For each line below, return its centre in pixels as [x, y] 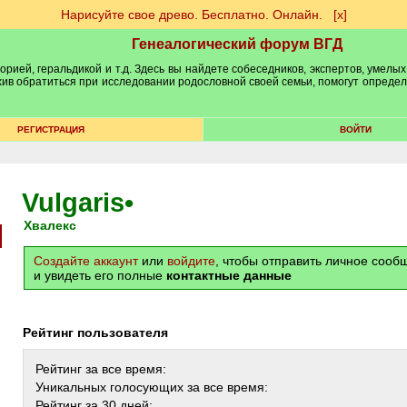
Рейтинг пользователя [99, 333]
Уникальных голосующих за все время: [152, 387]
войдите [191, 261]
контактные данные [229, 275]
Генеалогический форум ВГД [237, 44]
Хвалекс [54, 225]
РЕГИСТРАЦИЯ [50, 129]
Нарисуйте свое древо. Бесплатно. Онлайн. [191, 15]
